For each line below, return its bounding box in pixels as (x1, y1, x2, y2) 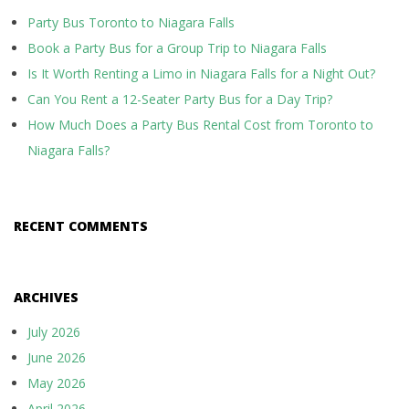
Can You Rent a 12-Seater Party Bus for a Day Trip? (27, 90, 332, 109)
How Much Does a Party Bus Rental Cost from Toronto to (27, 116, 373, 134)
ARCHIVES (14, 288, 79, 307)
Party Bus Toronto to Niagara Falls (27, 14, 235, 32)
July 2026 (27, 323, 80, 341)
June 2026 (27, 349, 86, 367)
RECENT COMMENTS (14, 217, 148, 236)
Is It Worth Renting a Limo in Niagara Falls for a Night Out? (27, 65, 375, 83)
